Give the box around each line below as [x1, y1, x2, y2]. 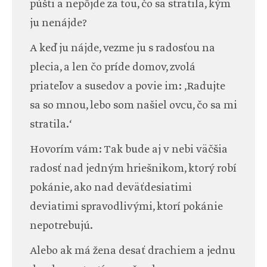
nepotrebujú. [30, 219, 93, 234]
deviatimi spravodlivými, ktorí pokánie [30, 200, 223, 215]
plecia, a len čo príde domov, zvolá [30, 60, 195, 75]
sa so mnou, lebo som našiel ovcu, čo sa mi [30, 98, 237, 113]
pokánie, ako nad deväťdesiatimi [30, 181, 192, 195]
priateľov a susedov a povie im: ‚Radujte [30, 79, 225, 94]
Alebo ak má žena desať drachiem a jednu [30, 244, 235, 259]
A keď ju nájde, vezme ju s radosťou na [30, 41, 215, 56]
